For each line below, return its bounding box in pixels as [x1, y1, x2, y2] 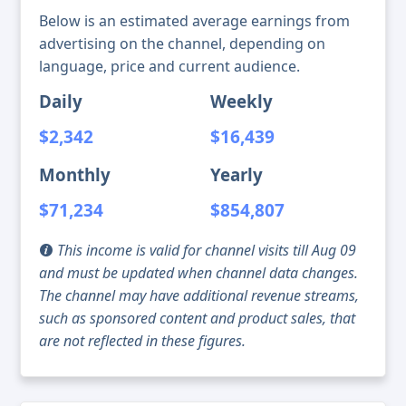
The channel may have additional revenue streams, [39, 285, 359, 306]
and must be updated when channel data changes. [39, 263, 358, 284]
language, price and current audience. [39, 56, 300, 77]
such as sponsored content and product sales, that [39, 308, 355, 329]
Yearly [210, 163, 263, 187]
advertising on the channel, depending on [39, 34, 325, 54]
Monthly [39, 163, 111, 187]
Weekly [210, 90, 273, 113]
